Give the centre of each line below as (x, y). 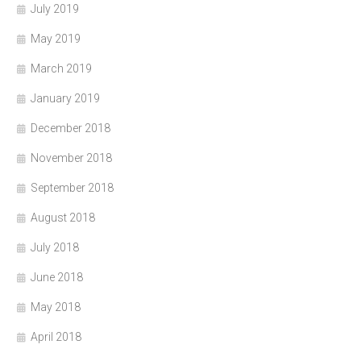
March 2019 (61, 68)
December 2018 (71, 128)
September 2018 (72, 187)
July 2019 (55, 8)
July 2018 (55, 247)
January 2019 (65, 98)
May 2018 (56, 307)
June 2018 (57, 277)
